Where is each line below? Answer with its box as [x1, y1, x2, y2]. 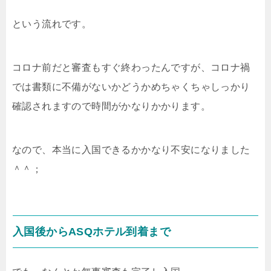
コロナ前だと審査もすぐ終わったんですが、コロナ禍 [12, 62, 250, 73]
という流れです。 [12, 19, 92, 29]
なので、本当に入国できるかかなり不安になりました [12, 145, 250, 155]
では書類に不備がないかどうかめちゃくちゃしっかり [12, 82, 250, 92]
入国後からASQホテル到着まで [13, 226, 171, 238]
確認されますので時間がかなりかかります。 [12, 101, 211, 111]
